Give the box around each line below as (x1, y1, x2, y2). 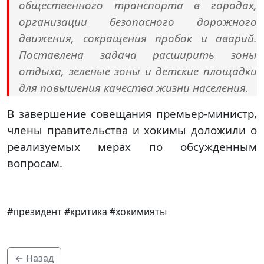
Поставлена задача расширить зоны (19, 47, 257, 62)
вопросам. (7, 155, 62, 170)
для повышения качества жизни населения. (19, 80, 249, 95)
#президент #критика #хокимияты (7, 204, 169, 218)
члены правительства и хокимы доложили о (7, 122, 257, 137)
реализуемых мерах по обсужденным (7, 138, 257, 154)
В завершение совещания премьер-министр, (7, 105, 257, 121)
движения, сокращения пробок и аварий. (19, 30, 257, 45)
